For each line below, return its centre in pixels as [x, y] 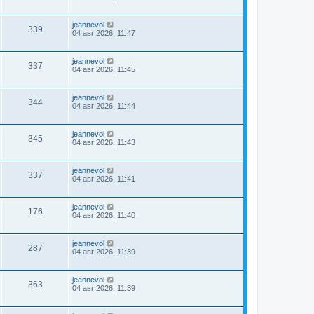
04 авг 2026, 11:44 [104, 106]
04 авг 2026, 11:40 [104, 215]
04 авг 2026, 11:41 [104, 179]
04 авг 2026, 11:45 [104, 69]
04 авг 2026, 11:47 [104, 33]
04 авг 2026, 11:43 [104, 142]
